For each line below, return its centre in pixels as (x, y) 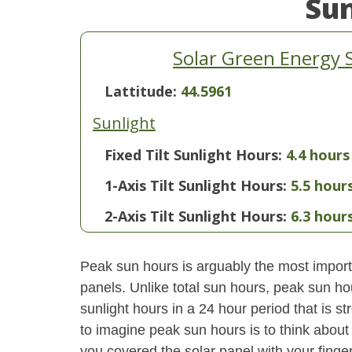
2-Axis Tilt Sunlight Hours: (196, 216)
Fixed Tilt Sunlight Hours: (193, 155)
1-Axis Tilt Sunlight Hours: (196, 185)
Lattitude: (143, 91)
